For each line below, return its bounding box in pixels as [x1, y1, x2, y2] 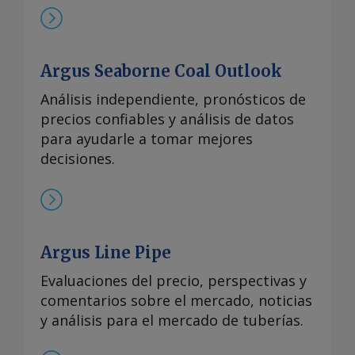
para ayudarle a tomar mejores [40, 129, 253, 149]
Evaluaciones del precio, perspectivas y [40, 271, 307, 291]
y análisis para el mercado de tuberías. [40, 311, 303, 330]
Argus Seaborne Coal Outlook [40, 61, 282, 82]
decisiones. [40, 149, 115, 169]
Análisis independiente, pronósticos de [40, 90, 306, 109]
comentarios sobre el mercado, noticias [40, 291, 312, 311]
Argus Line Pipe [40, 242, 171, 263]
